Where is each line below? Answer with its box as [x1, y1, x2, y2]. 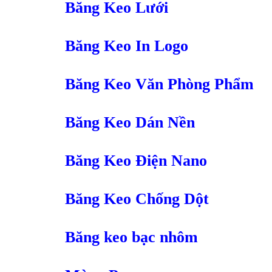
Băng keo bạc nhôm [65, 228, 198, 246]
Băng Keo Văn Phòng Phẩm [65, 75, 254, 93]
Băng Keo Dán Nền [65, 114, 195, 132]
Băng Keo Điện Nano [65, 152, 207, 170]
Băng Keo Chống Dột [65, 190, 209, 208]
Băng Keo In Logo [65, 37, 188, 55]
